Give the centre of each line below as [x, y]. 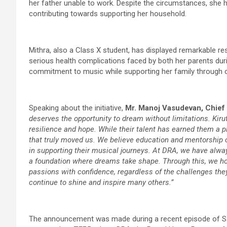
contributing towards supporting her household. [108, 13]
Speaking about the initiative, [77, 108]
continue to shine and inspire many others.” [101, 182]
